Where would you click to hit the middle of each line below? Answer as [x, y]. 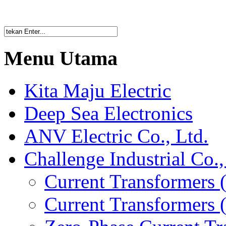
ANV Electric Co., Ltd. [116, 136]
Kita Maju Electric [98, 91]
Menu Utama [61, 58]
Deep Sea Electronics [108, 114]
